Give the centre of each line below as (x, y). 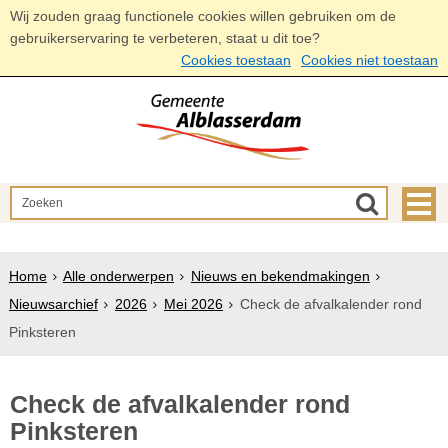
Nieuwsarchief (53, 304)
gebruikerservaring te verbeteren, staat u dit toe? (165, 38)
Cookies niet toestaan (369, 60)
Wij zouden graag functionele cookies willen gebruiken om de (203, 16)
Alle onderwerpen (118, 276)
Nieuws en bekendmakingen (280, 276)
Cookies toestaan (236, 60)
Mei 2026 (193, 304)
